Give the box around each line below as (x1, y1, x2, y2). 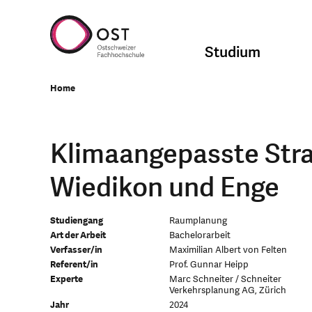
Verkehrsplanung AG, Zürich (169, 284, 286, 297)
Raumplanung (169, 214, 227, 227)
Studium (205, 42, 261, 63)
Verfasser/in (50, 244, 102, 256)
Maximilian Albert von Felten (169, 244, 287, 256)
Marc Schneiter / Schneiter (169, 273, 281, 286)
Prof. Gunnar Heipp (169, 258, 249, 271)
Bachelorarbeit (169, 229, 231, 242)
